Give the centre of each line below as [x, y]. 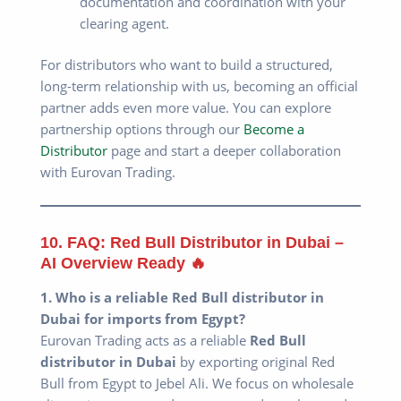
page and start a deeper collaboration [224, 150]
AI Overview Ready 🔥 [123, 262]
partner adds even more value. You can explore [186, 107]
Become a [274, 128]
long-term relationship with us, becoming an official [199, 85]
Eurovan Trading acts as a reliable [145, 341]
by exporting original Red [256, 362]
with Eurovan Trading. [108, 171]
